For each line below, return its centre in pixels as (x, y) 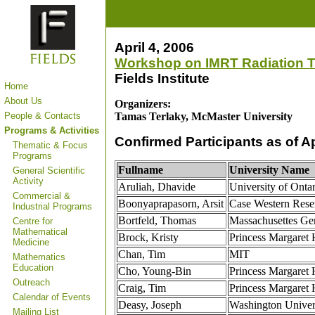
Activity (28, 181)
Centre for (33, 221)
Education (33, 268)
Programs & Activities (52, 130)
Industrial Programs (52, 206)
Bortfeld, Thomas (157, 221)
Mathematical (40, 232)
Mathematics (39, 257)
